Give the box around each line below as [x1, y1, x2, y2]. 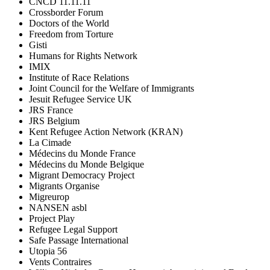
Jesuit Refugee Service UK [29, 93, 132, 104]
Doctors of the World [29, 17, 109, 28]
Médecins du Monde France [29, 148, 136, 159]
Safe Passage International [29, 234, 128, 245]
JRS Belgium [29, 115, 80, 126]
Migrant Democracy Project [29, 169, 134, 180]
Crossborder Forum [29, 7, 103, 17]
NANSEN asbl [29, 202, 87, 213]
